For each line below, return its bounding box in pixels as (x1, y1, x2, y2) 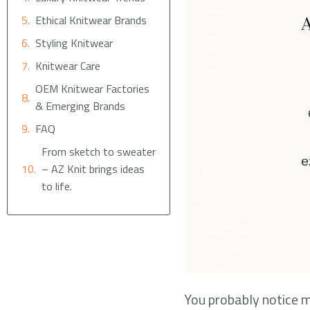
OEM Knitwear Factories (35, 80, 149, 98)
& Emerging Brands (35, 98, 125, 115)
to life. (42, 178, 72, 195)
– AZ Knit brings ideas (42, 161, 145, 178)
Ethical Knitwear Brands (35, 12, 147, 29)
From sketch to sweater (42, 143, 156, 161)
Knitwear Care (35, 57, 100, 75)
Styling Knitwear (35, 35, 113, 52)
